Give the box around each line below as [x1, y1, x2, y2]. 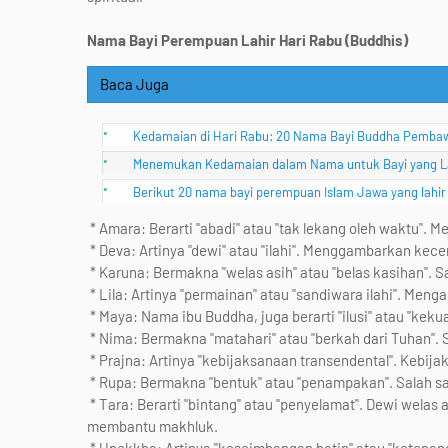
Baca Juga [100, 75, 169, 93]
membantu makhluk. [87, 417, 218, 435]
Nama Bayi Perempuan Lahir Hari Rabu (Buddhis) [87, 31, 408, 49]
